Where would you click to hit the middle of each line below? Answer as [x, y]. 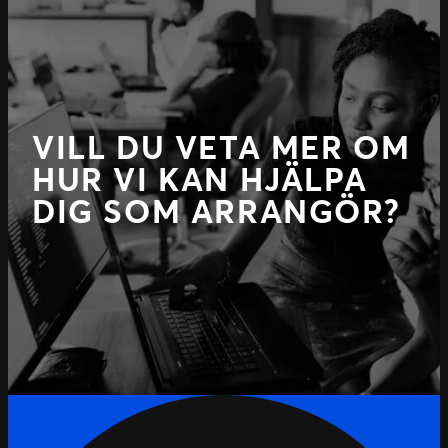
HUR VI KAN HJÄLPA [200, 179]
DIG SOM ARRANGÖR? [216, 211]
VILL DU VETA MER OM [221, 147]
